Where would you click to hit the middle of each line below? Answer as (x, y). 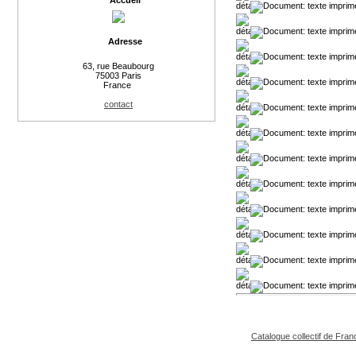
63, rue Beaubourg (118, 66)
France (118, 85)
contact (118, 104)
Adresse (125, 41)
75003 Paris (118, 75)
